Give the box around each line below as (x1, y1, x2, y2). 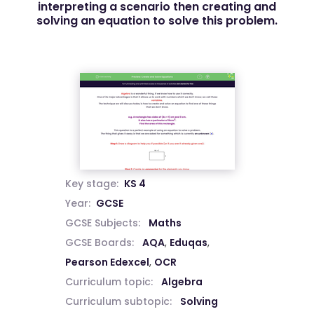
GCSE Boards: (64, 235, 134, 250)
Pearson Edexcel (64, 255, 149, 269)
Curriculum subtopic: (64, 294, 172, 308)
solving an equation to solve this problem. (36, 13, 278, 29)
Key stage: (64, 177, 118, 191)
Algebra (161, 275, 203, 289)
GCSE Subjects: (64, 216, 140, 230)
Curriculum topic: (64, 275, 153, 289)
